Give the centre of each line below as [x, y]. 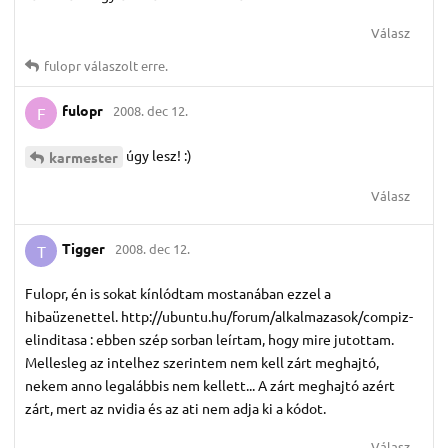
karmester [83, 156]
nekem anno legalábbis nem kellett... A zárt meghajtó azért [210, 384]
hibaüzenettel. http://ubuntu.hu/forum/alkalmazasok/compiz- [219, 315]
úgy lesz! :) [159, 154]
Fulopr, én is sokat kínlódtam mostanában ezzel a [178, 292]
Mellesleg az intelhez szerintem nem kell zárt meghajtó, [202, 361]
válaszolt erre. [124, 65]
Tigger [83, 248]
